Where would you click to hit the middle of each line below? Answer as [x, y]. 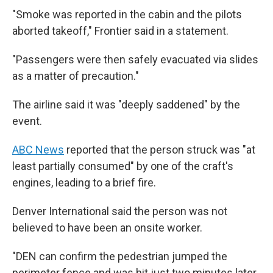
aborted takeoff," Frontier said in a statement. [120, 31]
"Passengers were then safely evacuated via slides [135, 59]
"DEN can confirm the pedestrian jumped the [120, 256]
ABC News [38, 150]
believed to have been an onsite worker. [107, 228]
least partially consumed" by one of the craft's [123, 166]
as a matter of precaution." [76, 76]
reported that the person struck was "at [160, 150]
